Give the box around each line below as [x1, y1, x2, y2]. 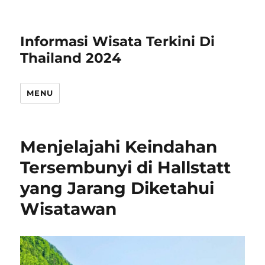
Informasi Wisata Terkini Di [20, 33, 215, 50]
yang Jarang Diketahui [20, 178, 215, 198]
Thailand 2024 [20, 50, 122, 66]
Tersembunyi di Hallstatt [20, 157, 231, 177]
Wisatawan [20, 199, 117, 219]
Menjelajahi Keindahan [20, 137, 218, 157]
